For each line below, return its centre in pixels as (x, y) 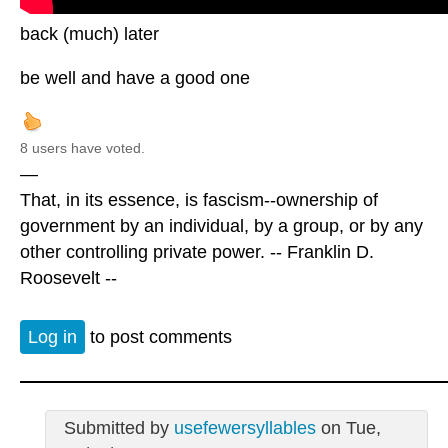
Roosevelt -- (68, 278)
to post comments (158, 336)
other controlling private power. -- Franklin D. (197, 252)
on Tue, (348, 427)
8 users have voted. (82, 148)
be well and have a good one (135, 78)
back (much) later (89, 34)
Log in (52, 336)
